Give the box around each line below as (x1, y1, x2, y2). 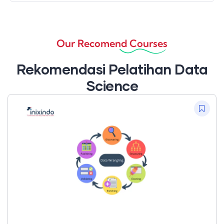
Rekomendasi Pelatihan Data (16, 60, 207, 78)
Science (85, 77, 138, 94)
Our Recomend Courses (56, 37, 167, 50)
